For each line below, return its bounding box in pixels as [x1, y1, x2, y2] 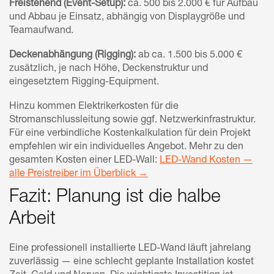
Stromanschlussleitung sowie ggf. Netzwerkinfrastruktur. [9, 115, 256, 125]
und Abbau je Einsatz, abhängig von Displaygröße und [9, 12, 245, 23]
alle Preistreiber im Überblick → [9, 169, 148, 179]
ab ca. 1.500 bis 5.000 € [136, 50, 242, 61]
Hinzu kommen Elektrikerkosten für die [9, 102, 179, 112]
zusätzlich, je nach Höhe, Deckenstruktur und [9, 64, 208, 74]
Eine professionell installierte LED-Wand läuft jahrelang [9, 243, 251, 254]
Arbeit [9, 210, 56, 229]
